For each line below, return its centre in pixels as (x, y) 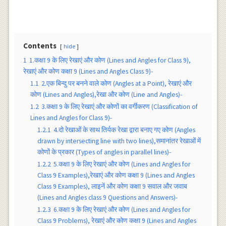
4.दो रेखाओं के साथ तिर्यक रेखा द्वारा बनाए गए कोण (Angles (124, 130)
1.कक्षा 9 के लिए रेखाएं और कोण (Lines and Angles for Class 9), (110, 60)
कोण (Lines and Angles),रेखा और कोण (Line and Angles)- (106, 95)
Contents (40, 46)
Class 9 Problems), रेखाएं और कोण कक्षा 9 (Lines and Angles (117, 221)
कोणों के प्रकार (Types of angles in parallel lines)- (104, 152)
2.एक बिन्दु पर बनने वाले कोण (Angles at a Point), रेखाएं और (116, 83)
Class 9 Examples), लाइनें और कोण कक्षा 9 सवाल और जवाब (112, 186)
